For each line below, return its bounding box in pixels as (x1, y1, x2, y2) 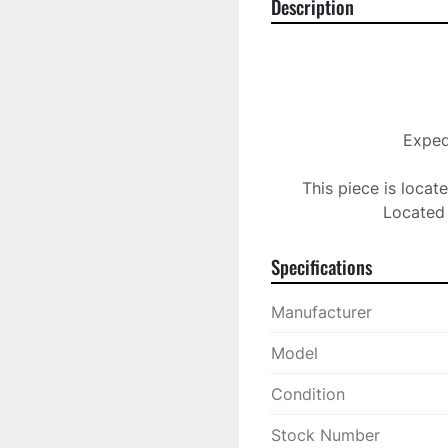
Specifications (271, 253, 372, 280)
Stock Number (271, 425, 380, 445)
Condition (271, 384, 345, 404)
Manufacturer (271, 302, 372, 322)
